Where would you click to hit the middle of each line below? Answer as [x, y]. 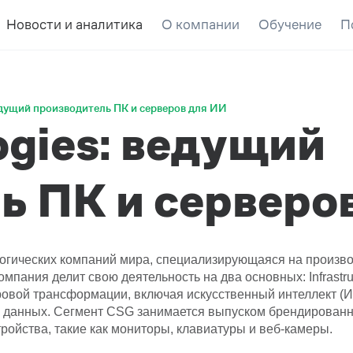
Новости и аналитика [74, 24]
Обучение [290, 24]
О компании [200, 24]
